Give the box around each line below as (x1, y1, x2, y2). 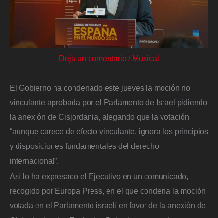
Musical (132, 54, 159, 63)
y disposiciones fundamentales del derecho (10, 142, 159, 151)
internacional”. (10, 156, 59, 165)
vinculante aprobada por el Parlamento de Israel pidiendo (10, 98, 207, 107)
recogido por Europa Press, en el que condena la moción (10, 186, 206, 195)
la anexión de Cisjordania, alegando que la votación (10, 112, 189, 122)
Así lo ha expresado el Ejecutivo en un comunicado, (10, 171, 188, 181)
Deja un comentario (59, 54, 127, 63)
